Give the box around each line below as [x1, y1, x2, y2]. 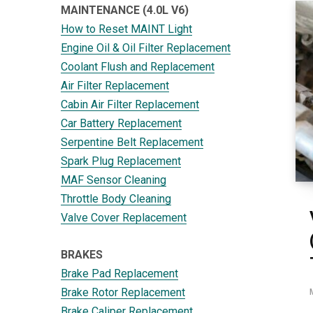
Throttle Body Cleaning [61, 191, 171, 205]
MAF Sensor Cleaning [61, 173, 166, 187]
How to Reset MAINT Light [61, 22, 192, 36]
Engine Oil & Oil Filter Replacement [61, 41, 231, 54]
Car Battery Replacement [61, 116, 182, 130]
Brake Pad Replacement [61, 266, 178, 280]
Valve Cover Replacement [61, 210, 187, 224]
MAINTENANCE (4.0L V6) [61, 3, 189, 17]
